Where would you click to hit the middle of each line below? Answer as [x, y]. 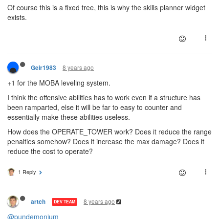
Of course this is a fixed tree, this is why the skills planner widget [106, 7]
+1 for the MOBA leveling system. [59, 82]
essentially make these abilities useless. [69, 117]
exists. [17, 17]
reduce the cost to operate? [50, 151]
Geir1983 [44, 67]
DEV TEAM [65, 202]
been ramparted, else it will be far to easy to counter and [95, 107]
